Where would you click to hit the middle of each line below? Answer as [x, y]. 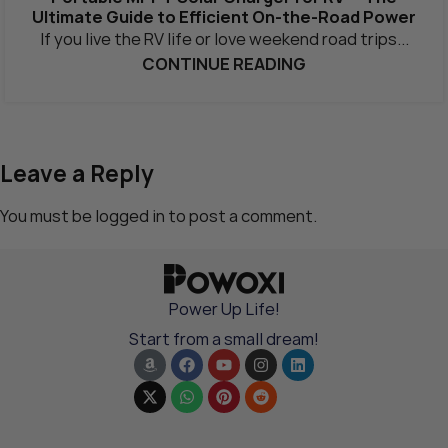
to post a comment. [241, 215]
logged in [130, 215]
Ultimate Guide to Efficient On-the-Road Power [224, 17]
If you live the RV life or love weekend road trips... [224, 39]
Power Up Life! [224, 308]
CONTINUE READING [224, 64]
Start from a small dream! [224, 338]
